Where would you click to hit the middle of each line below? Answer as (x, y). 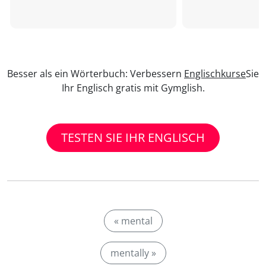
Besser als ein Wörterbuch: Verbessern (96, 74)
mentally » (133, 253)
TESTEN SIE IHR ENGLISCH (133, 137)
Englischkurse (215, 74)
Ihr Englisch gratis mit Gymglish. (133, 88)
